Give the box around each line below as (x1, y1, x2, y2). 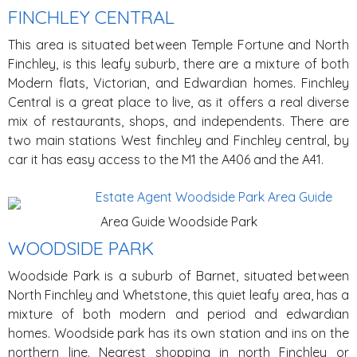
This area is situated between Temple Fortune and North (8, 37, 349, 53)
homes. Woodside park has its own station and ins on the (8, 325, 349, 341)
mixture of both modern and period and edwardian (8, 306, 349, 322)
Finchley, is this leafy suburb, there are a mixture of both (8, 56, 349, 72)
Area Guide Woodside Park (100, 214, 257, 229)
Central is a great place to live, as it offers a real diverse (8, 94, 349, 110)
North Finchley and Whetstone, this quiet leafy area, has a (8, 287, 349, 303)
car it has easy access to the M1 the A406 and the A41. (8, 151, 324, 167)
